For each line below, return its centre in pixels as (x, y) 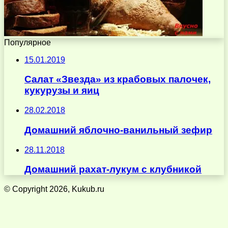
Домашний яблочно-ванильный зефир (118, 130)
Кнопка (17, 216)
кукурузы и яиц (62, 91)
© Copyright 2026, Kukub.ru (54, 189)
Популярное (27, 42)
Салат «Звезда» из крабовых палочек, (118, 79)
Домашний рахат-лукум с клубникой (113, 169)
